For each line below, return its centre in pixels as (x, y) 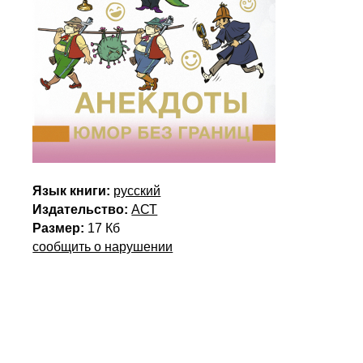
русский (137, 191)
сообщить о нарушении (103, 247)
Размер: (59, 228)
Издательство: (81, 209)
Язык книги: (72, 191)
